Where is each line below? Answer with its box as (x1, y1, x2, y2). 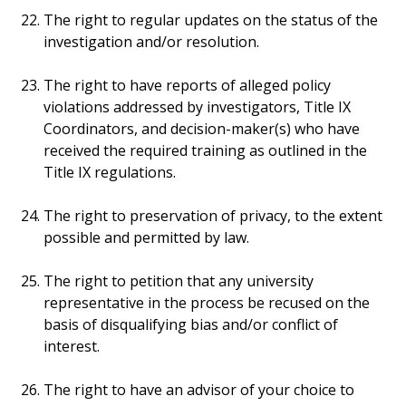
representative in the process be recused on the (43, 293, 370, 313)
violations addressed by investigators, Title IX (43, 97, 351, 117)
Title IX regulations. (43, 162, 176, 182)
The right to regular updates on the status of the (43, 10, 378, 30)
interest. (43, 336, 100, 356)
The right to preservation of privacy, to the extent (43, 206, 382, 226)
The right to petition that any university (43, 271, 314, 291)
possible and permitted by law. (43, 227, 249, 247)
